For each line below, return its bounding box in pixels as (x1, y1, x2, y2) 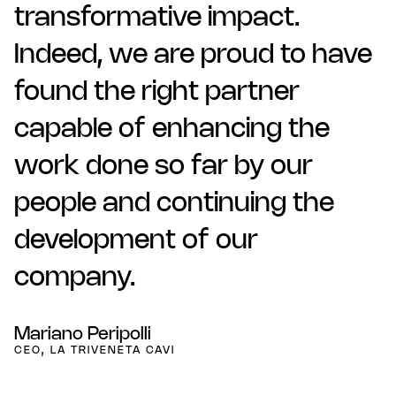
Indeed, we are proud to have (14, 43, 372, 68)
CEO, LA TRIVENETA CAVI (14, 346, 175, 355)
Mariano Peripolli (14, 326, 151, 343)
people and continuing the (14, 192, 334, 217)
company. (14, 266, 135, 291)
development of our (14, 229, 258, 254)
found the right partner (14, 80, 300, 105)
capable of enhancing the (14, 118, 330, 142)
